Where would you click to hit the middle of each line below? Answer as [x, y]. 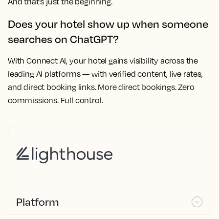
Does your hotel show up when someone [108, 24]
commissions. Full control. [55, 100]
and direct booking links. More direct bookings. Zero [101, 87]
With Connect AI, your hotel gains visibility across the [103, 61]
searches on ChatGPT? [63, 39]
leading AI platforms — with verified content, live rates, [105, 74]
